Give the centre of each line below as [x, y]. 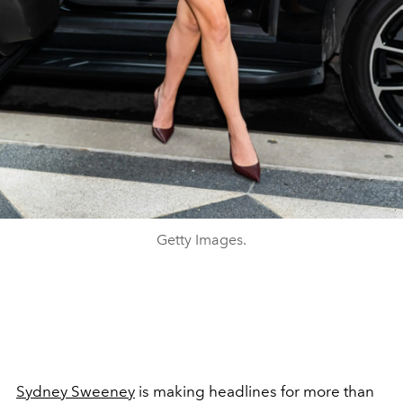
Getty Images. [201, 240]
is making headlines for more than [255, 391]
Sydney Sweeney [76, 391]
